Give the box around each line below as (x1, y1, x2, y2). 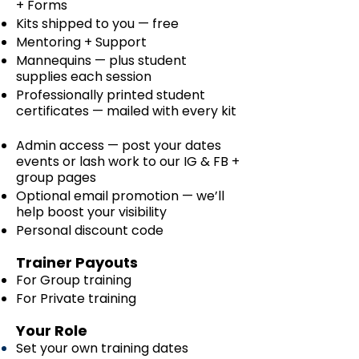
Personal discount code (16, 221, 163, 240)
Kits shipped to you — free (16, 14, 179, 34)
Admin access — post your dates (16, 136, 221, 155)
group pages (16, 168, 96, 188)
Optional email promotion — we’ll (16, 187, 224, 206)
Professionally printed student (16, 86, 205, 105)
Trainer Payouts (16, 252, 138, 273)
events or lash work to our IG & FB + (16, 152, 240, 171)
